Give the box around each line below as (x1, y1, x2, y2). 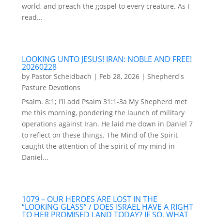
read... (21, 12, 43, 22)
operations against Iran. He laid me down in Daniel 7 (21, 119, 193, 128)
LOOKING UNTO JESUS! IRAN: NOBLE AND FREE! (21, 53, 192, 64)
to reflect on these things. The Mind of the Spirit (21, 130, 178, 139)
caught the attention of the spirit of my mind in (21, 141, 175, 151)
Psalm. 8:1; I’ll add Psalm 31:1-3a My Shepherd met (21, 96, 187, 106)
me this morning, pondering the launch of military (21, 108, 185, 117)
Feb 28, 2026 (99, 71, 139, 81)
